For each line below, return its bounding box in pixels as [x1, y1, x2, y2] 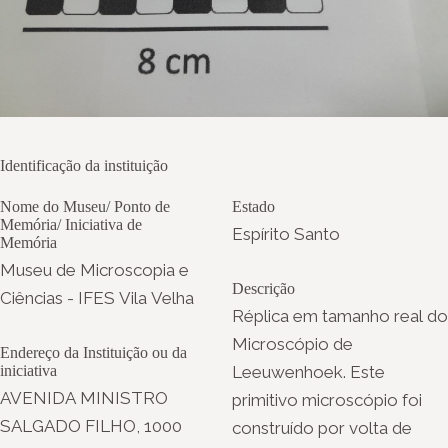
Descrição [232, 279, 295, 297]
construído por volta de [232, 417, 412, 438]
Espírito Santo [232, 223, 340, 244]
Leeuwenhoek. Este [232, 361, 385, 382]
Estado [232, 197, 275, 215]
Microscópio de [232, 333, 353, 354]
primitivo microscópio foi [232, 389, 422, 410]
